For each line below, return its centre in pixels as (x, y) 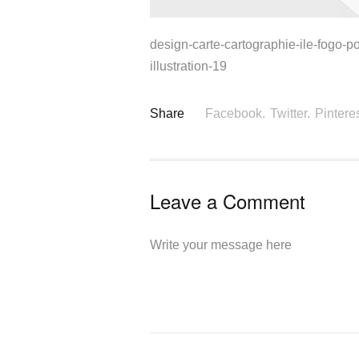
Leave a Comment (228, 201)
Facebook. (235, 113)
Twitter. (290, 113)
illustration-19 (188, 66)
